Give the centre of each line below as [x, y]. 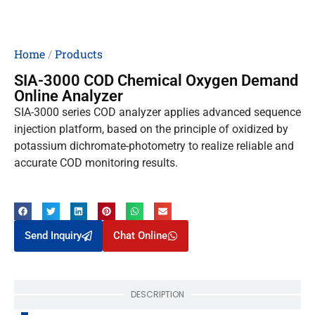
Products [79, 54]
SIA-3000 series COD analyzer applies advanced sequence [157, 112]
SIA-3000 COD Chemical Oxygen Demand [156, 80]
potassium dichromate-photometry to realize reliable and [154, 146]
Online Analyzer [69, 96]
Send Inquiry [53, 235]
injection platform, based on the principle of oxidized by [151, 129]
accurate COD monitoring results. [96, 162]
